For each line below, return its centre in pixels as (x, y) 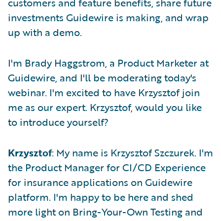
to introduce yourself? (58, 122)
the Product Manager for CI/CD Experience (107, 167)
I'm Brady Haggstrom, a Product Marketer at (108, 63)
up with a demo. (45, 32)
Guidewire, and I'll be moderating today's (102, 77)
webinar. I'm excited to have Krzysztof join (104, 92)
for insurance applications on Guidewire (100, 182)
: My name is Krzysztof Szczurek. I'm (132, 152)
